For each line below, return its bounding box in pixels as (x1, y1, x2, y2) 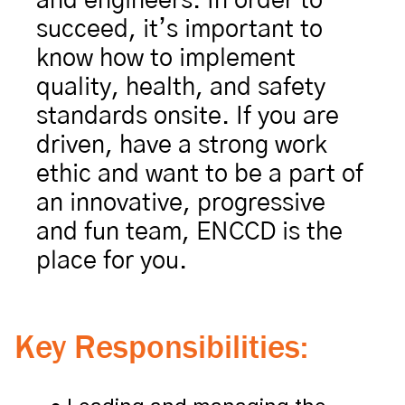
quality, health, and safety (36, 75, 325, 99)
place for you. (36, 249, 187, 273)
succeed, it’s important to (36, 17, 323, 42)
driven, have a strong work (36, 133, 327, 157)
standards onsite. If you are (36, 104, 339, 128)
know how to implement (36, 46, 296, 71)
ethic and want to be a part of (36, 162, 363, 186)
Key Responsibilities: (14, 326, 308, 365)
